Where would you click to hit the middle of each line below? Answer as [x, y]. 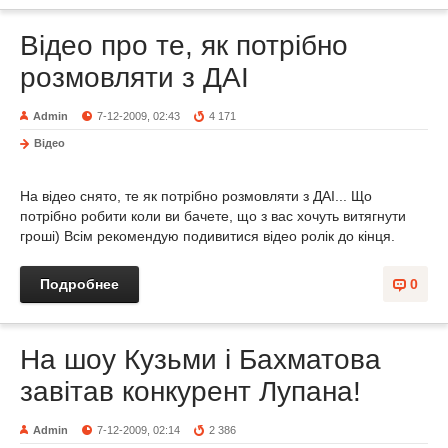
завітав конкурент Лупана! [190, 391]
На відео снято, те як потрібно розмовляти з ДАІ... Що [196, 196]
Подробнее [79, 284]
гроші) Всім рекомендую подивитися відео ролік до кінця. [207, 236]
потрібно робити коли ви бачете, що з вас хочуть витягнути [213, 216]
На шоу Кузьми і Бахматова [200, 359]
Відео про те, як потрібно [184, 45]
